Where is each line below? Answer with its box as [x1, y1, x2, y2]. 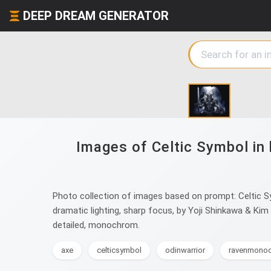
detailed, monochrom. [53, 220, 140, 230]
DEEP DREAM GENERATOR [23, 8, 169, 23]
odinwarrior [165, 246, 205, 255]
